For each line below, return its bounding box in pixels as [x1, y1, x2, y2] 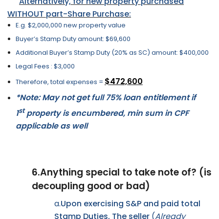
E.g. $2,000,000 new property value [15, 21, 126, 30]
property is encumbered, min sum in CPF [24, 107, 189, 119]
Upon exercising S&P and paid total [61, 198, 200, 210]
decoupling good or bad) [32, 179, 150, 193]
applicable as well [15, 120, 88, 131]
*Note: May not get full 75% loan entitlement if [15, 92, 196, 104]
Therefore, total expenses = [15, 77, 105, 87]
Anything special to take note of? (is [40, 165, 212, 179]
